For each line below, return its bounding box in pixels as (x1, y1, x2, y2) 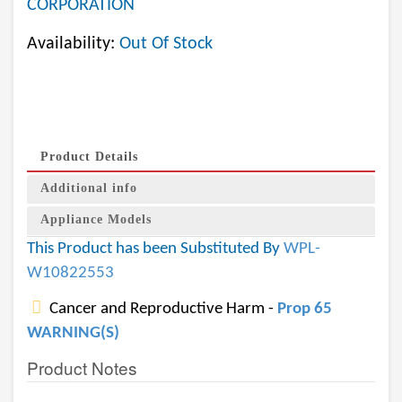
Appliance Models (40, 213, 152, 226)
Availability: (27, 35, 119, 53)
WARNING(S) (27, 325, 119, 342)
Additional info (40, 181, 137, 195)
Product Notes (27, 355, 137, 380)
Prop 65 (277, 301, 332, 318)
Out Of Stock (119, 35, 213, 53)
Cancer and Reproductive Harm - (46, 301, 277, 318)
